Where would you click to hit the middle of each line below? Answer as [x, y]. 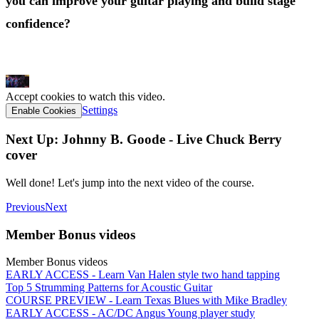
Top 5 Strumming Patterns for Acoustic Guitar [109, 288]
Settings [100, 110]
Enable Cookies [44, 111]
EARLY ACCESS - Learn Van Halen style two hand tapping [143, 275]
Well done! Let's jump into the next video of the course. [130, 182]
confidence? [38, 23]
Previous [25, 206]
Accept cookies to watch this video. [85, 97]
